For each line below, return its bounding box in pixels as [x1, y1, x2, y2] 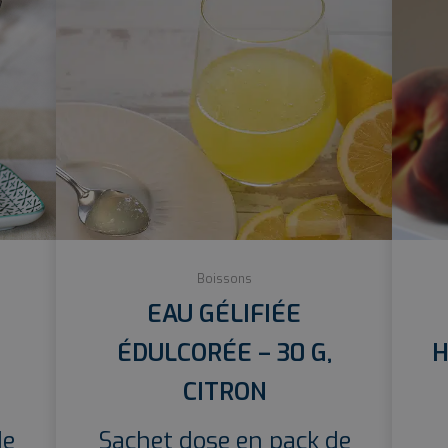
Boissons [196, 271, 252, 287]
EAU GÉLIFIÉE [147, 298, 301, 330]
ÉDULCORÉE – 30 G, [116, 337, 332, 369]
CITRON [182, 376, 266, 408]
